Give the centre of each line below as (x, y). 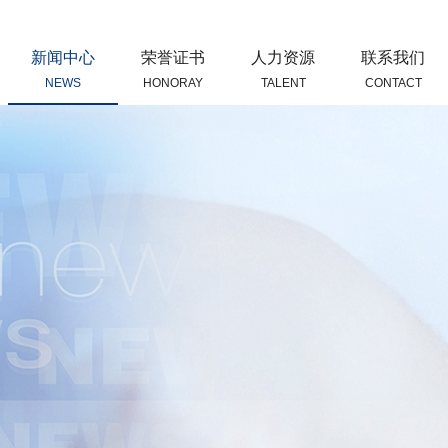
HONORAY (173, 83)
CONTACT (393, 83)
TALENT (283, 83)
